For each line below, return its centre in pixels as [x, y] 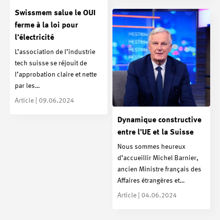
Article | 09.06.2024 [44, 101]
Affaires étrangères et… [151, 181]
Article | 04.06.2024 [147, 196]
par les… [27, 86]
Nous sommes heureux [151, 147]
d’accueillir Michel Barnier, [158, 158]
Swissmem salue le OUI [55, 13]
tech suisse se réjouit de [51, 64]
